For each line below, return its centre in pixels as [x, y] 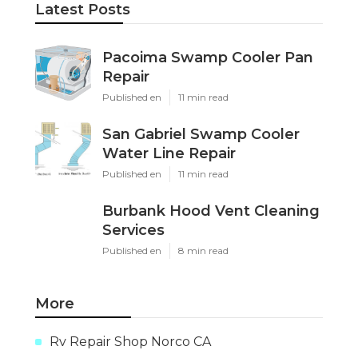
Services [133, 230]
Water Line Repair [169, 153]
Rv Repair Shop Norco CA [130, 341]
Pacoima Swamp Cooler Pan [208, 57]
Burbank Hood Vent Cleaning [211, 211]
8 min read [203, 250]
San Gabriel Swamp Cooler [201, 134]
